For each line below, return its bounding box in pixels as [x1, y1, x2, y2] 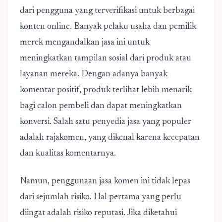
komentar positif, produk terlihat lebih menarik [20, 86, 192, 95]
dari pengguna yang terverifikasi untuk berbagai [20, 6, 195, 15]
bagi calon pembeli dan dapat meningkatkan [20, 102, 182, 111]
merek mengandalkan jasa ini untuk [20, 38, 150, 47]
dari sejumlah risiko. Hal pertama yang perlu [20, 193, 181, 202]
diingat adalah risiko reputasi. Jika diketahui [20, 209, 177, 218]
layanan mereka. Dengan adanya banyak [20, 70, 167, 79]
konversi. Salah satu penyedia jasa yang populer [20, 117, 191, 126]
